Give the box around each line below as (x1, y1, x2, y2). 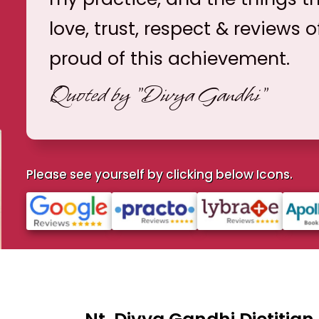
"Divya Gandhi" (133, 78, 267, 111)
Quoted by (48, 78, 134, 111)
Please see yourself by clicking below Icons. (26, 165, 293, 183)
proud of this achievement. (48, 46, 290, 71)
